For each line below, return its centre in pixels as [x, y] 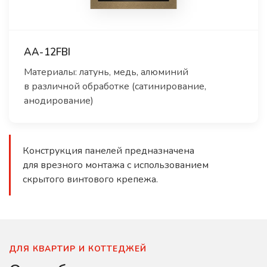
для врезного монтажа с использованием [116, 165]
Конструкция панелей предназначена [108, 150]
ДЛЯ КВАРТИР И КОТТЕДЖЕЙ [78, 249]
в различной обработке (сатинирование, [115, 86]
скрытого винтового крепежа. [90, 179]
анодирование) [59, 100]
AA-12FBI [47, 52]
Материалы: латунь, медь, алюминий [106, 72]
